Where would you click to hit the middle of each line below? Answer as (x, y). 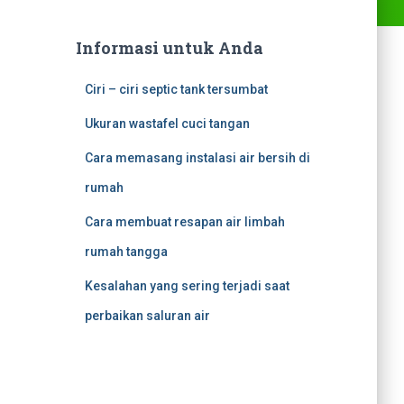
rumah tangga (126, 252)
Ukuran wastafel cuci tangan (167, 124)
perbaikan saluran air (147, 316)
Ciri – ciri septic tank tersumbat (176, 89)
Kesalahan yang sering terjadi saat (187, 286)
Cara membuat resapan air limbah (184, 222)
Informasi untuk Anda (169, 48)
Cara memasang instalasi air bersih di (197, 158)
